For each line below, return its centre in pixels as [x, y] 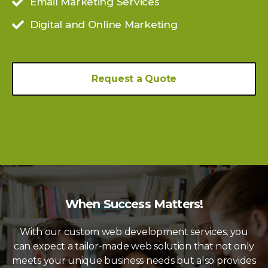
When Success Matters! [134, 204]
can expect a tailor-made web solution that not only [134, 246]
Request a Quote [134, 79]
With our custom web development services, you [134, 232]
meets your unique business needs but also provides [134, 261]
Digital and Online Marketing [104, 25]
